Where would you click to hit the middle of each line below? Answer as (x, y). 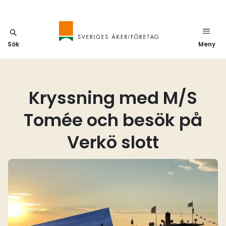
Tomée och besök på (113, 120)
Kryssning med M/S (113, 98)
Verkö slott (113, 142)
